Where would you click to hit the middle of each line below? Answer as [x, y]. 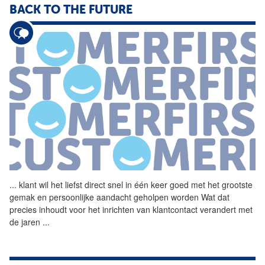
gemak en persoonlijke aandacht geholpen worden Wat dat [119, 197]
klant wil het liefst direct [62, 185]
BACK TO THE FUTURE [71, 10]
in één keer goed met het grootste [188, 185]
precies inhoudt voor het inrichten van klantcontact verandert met [131, 210]
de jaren [26, 222]
